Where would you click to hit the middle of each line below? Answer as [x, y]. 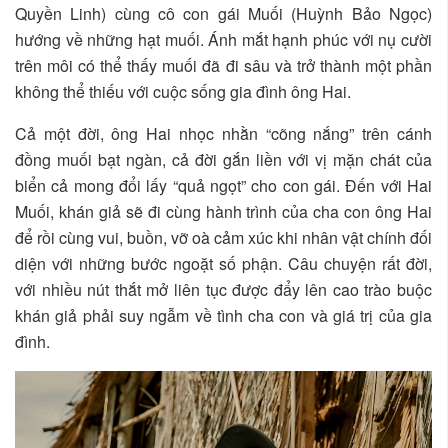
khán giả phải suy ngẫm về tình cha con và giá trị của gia [223, 315]
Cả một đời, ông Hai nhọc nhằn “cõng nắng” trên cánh [223, 133]
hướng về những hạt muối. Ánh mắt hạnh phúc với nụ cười [223, 39]
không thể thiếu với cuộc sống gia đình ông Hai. [183, 91]
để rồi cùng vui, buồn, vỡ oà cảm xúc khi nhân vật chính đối [223, 237]
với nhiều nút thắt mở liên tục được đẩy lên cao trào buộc [223, 289]
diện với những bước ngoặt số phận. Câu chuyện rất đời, [223, 263]
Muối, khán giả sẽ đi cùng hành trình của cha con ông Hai [223, 211]
